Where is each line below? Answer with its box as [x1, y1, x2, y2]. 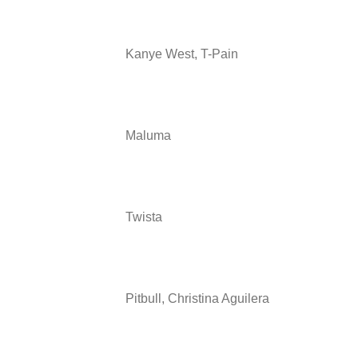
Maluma [125, 128, 171, 142]
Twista [125, 209, 162, 224]
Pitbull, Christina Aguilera [125, 291, 269, 305]
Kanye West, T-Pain [125, 46, 238, 61]
